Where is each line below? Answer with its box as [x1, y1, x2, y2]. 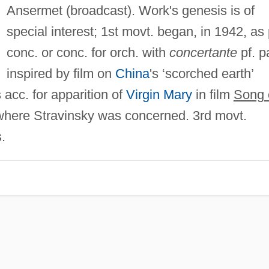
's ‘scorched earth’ [149, 65, 253, 81]
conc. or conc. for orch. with [6, 44, 169, 60]
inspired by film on [6, 65, 115, 81]
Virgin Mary [125, 86, 192, 102]
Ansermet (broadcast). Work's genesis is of [6, 2, 255, 18]
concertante [169, 44, 237, 60]
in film [192, 86, 234, 102]
